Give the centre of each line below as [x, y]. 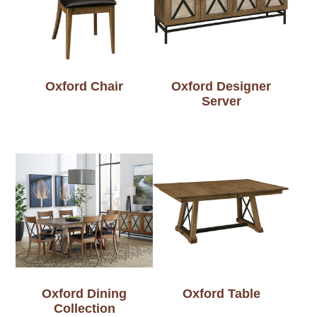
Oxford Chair [85, 87]
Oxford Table [221, 294]
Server [221, 102]
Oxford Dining [85, 294]
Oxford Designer [221, 87]
